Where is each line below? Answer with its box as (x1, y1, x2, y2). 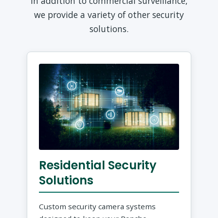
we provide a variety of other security (34, 8, 184, 20)
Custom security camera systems (39, 201, 156, 212)
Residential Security (39, 157, 157, 174)
